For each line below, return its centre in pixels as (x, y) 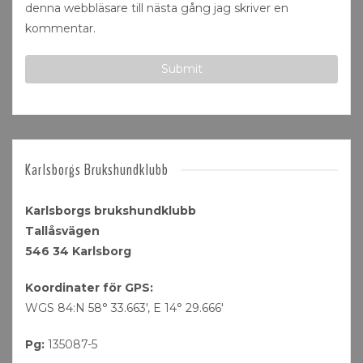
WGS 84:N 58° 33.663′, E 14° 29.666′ (124, 308)
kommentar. (60, 28)
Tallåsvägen (62, 231)
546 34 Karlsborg (78, 251)
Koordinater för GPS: (89, 288)
